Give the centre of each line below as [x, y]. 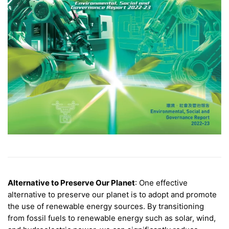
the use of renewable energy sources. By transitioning [106, 207]
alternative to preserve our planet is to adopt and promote [112, 195]
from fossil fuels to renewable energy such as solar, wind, [112, 218]
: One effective [161, 183]
